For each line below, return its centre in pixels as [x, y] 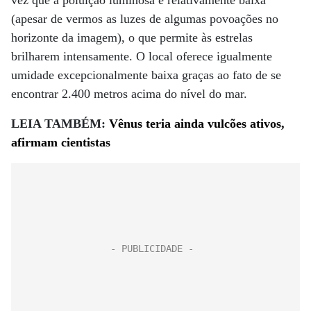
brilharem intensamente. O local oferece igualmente [142, 56]
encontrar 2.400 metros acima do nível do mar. [129, 94]
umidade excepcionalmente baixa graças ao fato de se [146, 75]
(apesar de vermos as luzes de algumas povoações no [145, 19]
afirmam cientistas [61, 142]
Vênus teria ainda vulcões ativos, [197, 124]
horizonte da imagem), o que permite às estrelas [132, 37]
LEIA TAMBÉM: [60, 124]
